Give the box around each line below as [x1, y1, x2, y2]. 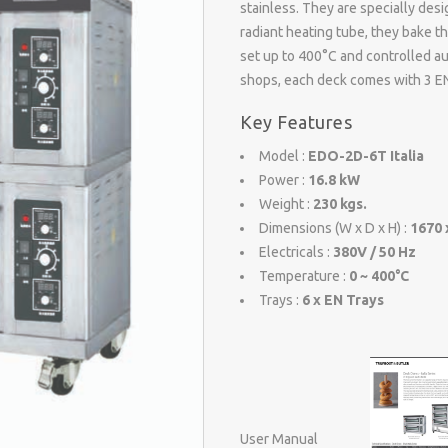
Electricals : [259, 243, 333, 260]
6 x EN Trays [302, 291, 384, 308]
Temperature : [259, 267, 349, 284]
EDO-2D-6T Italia [308, 147, 424, 164]
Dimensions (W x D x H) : [259, 219, 410, 236]
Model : [259, 147, 308, 164]
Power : [259, 171, 308, 188]
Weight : [259, 195, 313, 212]
